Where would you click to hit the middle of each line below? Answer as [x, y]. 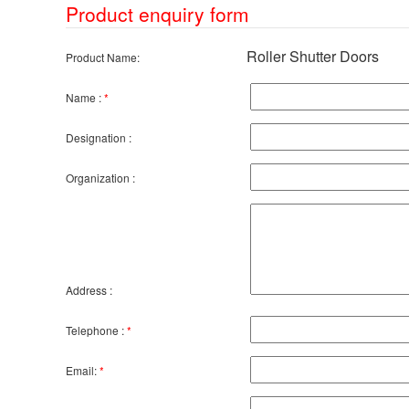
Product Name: [103, 58]
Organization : [100, 178]
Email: [81, 371]
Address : [89, 290]
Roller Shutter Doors [313, 57]
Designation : [99, 138]
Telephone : [95, 330]
